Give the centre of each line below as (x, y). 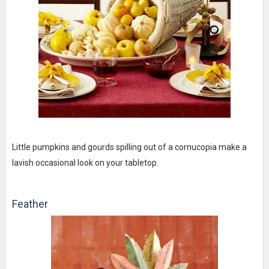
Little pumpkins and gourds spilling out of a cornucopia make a (129, 147)
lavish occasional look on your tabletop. (85, 162)
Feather (30, 204)
